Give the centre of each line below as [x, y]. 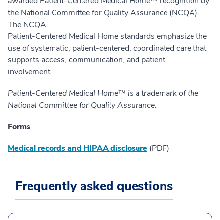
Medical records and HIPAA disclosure [78, 149]
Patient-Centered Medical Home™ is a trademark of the [103, 94]
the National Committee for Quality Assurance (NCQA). [104, 13]
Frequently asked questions [94, 186]
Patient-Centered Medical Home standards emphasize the [107, 37]
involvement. [31, 72]
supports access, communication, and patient [86, 60]
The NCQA [27, 25]
